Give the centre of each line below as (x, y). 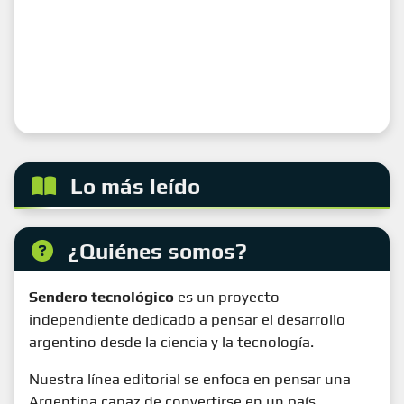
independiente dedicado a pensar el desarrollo (187, 320)
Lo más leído (136, 187)
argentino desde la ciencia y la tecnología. (171, 342)
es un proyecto (227, 297)
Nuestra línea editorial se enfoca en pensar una (190, 379)
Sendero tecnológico (101, 297)
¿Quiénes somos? (158, 252)
